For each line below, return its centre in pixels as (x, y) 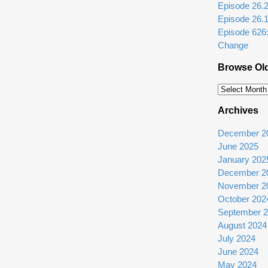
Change (233, 45)
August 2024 (242, 226)
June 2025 (238, 147)
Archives (238, 111)
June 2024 (238, 252)
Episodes (235, 116)
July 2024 (237, 239)
